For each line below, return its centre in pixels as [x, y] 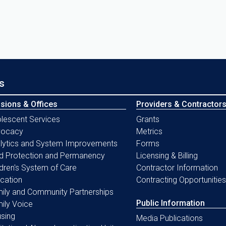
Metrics [149, 131]
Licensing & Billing [167, 155]
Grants [148, 119]
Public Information [170, 203]
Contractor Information [177, 167]
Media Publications [169, 218]
